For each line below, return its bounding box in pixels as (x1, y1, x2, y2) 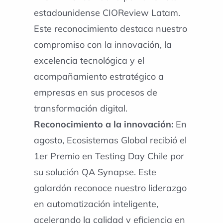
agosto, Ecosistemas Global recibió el (33, 134, 187, 146)
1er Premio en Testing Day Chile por (33, 150, 184, 162)
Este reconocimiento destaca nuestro (33, 22, 187, 34)
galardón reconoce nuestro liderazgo (33, 182, 187, 194)
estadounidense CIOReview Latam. (33, 6, 180, 18)
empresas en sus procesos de (33, 86, 157, 98)
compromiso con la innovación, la (33, 38, 172, 50)
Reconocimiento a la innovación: (33, 118, 173, 130)
